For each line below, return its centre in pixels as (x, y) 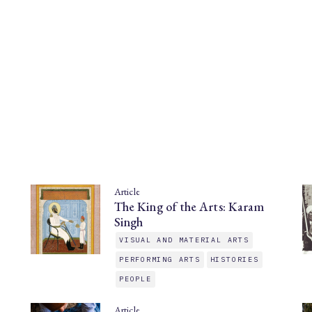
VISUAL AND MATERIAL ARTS (184, 240)
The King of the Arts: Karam (189, 206)
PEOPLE (135, 279)
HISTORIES (234, 259)
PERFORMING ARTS (160, 259)
